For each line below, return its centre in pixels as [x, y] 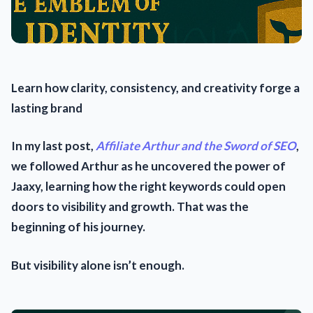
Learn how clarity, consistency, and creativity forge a [155, 87]
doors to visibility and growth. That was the [130, 207]
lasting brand [47, 108]
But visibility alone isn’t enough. [98, 265]
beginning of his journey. [78, 227]
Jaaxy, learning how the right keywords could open [148, 187]
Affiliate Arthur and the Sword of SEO [196, 146]
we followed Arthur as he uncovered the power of [148, 166]
